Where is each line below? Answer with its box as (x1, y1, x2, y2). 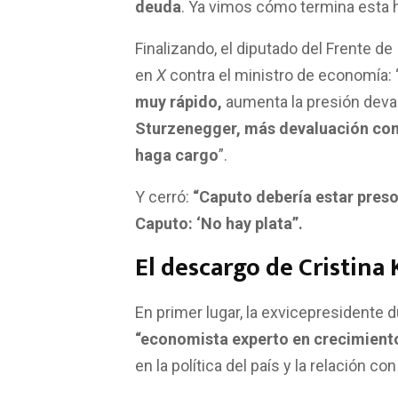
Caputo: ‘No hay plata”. (135, 220, 303, 240)
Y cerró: (135, 194, 193, 213)
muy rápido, (135, 99, 222, 118)
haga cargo (135, 152, 219, 171)
